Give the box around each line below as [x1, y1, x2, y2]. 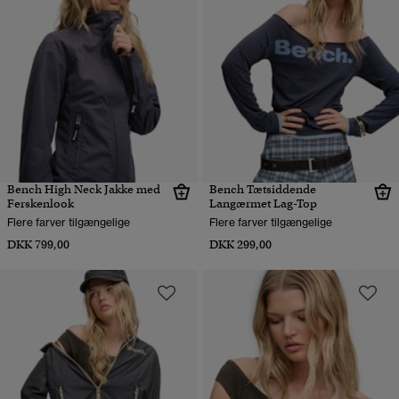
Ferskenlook [7, 196, 74, 212]
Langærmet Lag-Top [208, 196, 318, 212]
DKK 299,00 [208, 237, 272, 253]
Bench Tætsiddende [208, 182, 316, 198]
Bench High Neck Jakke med [7, 182, 160, 198]
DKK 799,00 [7, 237, 69, 253]
